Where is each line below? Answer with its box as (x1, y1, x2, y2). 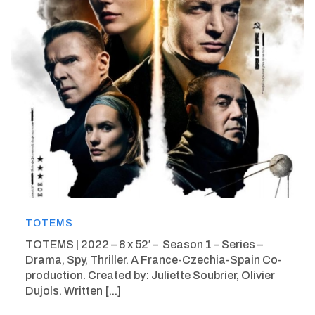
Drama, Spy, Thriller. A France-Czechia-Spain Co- (25, 253, 282, 266)
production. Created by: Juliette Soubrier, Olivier (25, 269, 275, 281)
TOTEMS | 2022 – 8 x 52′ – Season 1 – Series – (25, 238, 263, 250)
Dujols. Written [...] (25, 284, 121, 297)
